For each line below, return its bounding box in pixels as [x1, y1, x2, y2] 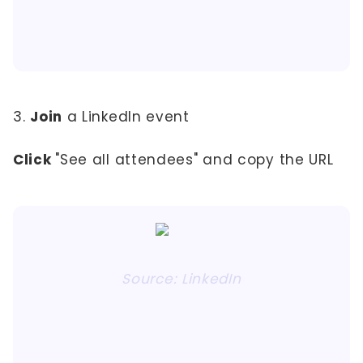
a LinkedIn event [62, 107, 194, 126]
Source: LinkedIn [122, 269, 241, 288]
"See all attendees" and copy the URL [55, 150, 334, 169]
